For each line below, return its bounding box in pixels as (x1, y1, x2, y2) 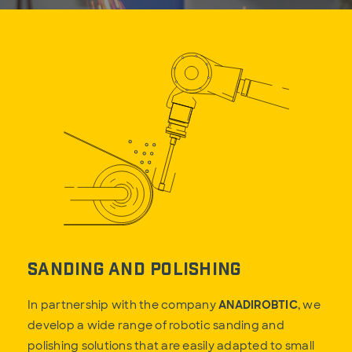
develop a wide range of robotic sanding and (27, 317, 284, 332)
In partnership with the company (27, 297, 218, 312)
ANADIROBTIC (218, 297, 298, 312)
